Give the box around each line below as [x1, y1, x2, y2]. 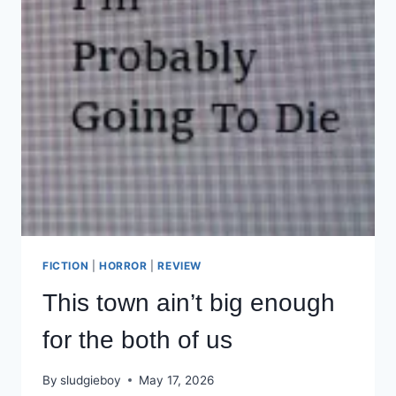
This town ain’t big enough [42, 289, 335, 317]
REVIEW [157, 259, 202, 273]
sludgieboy [60, 372, 122, 387]
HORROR [98, 259, 148, 273]
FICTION [42, 259, 89, 273]
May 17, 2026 [139, 372, 215, 387]
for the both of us [42, 326, 232, 354]
